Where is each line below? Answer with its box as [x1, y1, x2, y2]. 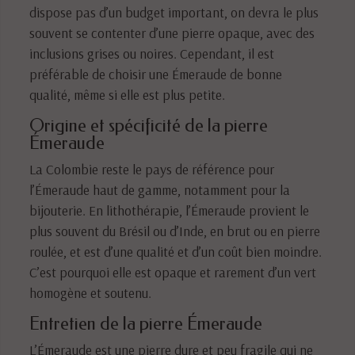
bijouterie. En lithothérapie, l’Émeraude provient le [29, 200, 310, 219]
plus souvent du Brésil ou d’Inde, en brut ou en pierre [29, 221, 321, 239]
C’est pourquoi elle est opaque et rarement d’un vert [29, 262, 317, 281]
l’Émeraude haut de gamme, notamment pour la [29, 180, 291, 198]
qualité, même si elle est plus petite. [29, 85, 226, 103]
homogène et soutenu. [29, 283, 152, 301]
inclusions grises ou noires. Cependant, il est [29, 44, 275, 62]
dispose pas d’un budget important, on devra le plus [29, 2, 319, 21]
